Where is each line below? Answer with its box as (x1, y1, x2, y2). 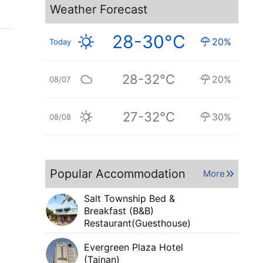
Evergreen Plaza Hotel (84, 241, 184, 254)
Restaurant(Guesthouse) (84, 217, 191, 229)
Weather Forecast (50, 2, 148, 16)
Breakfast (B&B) (84, 204, 154, 217)
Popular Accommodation (50, 166, 186, 181)
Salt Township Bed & (84, 192, 176, 204)
